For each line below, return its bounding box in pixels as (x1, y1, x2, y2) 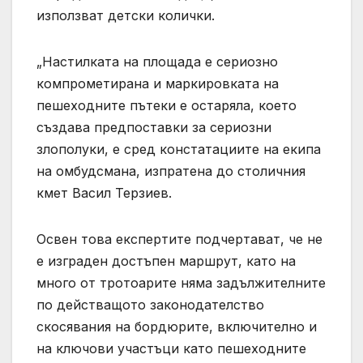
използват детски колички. (36, 6, 215, 23)
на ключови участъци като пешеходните (36, 340, 306, 357)
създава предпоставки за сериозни (36, 118, 271, 135)
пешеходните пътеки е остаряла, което (36, 96, 297, 113)
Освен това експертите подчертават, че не (36, 230, 322, 247)
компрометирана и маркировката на (36, 75, 279, 92)
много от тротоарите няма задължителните (36, 274, 326, 291)
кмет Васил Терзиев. (36, 184, 172, 201)
